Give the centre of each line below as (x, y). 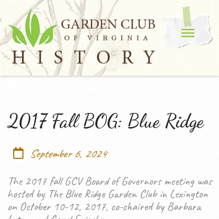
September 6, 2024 (68, 153)
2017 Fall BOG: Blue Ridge (106, 121)
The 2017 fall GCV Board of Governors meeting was (109, 181)
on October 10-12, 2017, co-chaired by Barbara (104, 206)
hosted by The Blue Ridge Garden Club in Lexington (108, 194)
